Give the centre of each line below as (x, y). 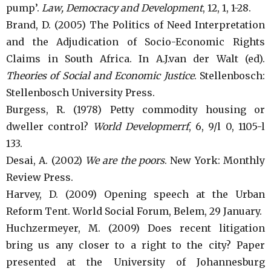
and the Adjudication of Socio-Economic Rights (135, 42)
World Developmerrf (141, 126)
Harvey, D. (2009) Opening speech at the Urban (135, 194)
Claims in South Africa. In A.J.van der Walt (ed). (135, 59)
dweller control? (50, 126)
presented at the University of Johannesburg (135, 262)
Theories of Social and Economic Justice (100, 76)
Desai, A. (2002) (46, 160)
